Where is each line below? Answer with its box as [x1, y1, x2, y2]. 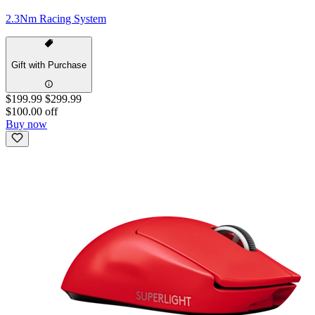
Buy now [6, 118, 47, 131]
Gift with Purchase [11, 59, 86, 70]
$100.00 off [6, 105, 58, 118]
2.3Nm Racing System [6, 12, 106, 25]
